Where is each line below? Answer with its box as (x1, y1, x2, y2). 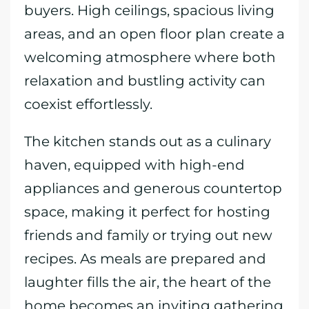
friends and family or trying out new (24, 227, 272, 243)
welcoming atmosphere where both (24, 49, 276, 66)
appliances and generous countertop (24, 180, 282, 197)
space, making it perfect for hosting (24, 203, 270, 220)
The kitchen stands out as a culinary (24, 133, 271, 150)
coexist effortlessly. (24, 96, 152, 112)
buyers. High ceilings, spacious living (24, 2, 275, 19)
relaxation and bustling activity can (24, 72, 266, 89)
